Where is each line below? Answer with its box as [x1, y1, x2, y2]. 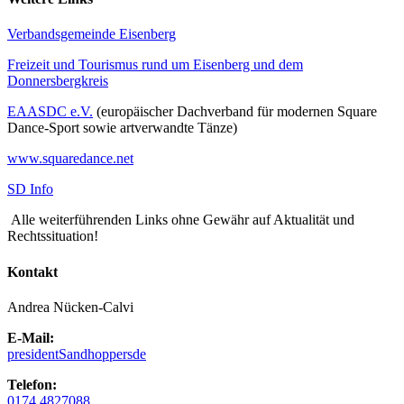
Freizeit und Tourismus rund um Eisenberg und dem [7, 57, 303, 73]
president [7, 345, 59, 362]
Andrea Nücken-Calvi [7, 298, 133, 315]
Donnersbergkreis [7, 73, 108, 89]
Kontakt [7, 263, 58, 280]
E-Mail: [7, 329, 54, 345]
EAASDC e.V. [7, 104, 93, 120]
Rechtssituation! [7, 228, 98, 244]
